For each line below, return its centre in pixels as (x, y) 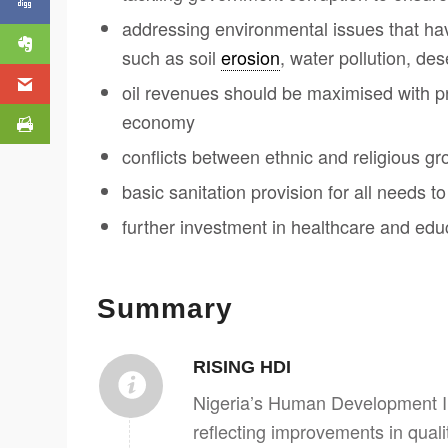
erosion (250, 57)
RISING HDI (242, 367)
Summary (165, 309)
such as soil (171, 57)
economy (158, 121)
